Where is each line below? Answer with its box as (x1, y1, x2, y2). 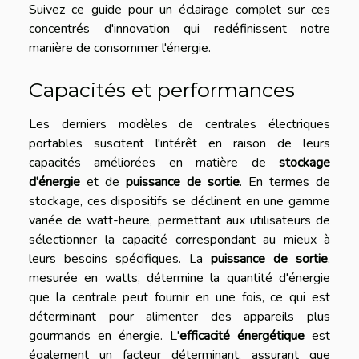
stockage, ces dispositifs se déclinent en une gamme (29, 192, 330, 210)
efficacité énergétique (179, 326, 305, 345)
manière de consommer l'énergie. (29, 38, 211, 57)
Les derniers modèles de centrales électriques (29, 115, 330, 133)
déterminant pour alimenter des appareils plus (29, 307, 330, 325)
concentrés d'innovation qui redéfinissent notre (29, 19, 330, 38)
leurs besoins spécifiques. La (29, 249, 211, 268)
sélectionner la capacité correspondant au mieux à (29, 230, 330, 248)
